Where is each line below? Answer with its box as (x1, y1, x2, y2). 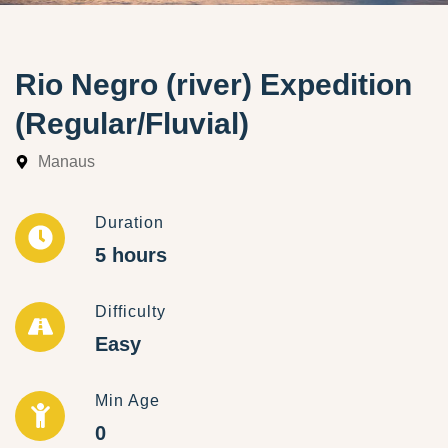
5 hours (95, 243, 167, 266)
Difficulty (95, 302, 166, 320)
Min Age (95, 391, 160, 409)
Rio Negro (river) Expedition (15, 67, 412, 101)
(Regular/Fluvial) (15, 106, 249, 140)
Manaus (37, 152, 95, 170)
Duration (95, 213, 164, 231)
